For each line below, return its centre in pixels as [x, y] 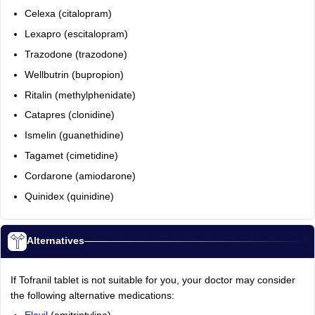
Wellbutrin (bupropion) [74, 75]
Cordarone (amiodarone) [80, 176]
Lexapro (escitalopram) [76, 34]
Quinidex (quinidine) [69, 196]
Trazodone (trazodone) [76, 54]
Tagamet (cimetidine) [71, 155]
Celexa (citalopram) [68, 14]
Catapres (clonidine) [69, 115]
